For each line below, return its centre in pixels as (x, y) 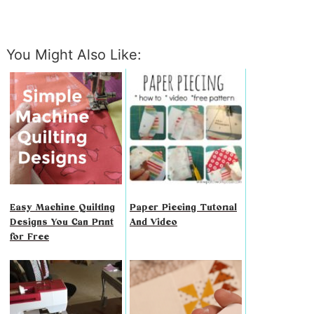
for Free (29, 237)
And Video (153, 223)
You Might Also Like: (74, 55)
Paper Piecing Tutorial (183, 208)
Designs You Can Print (61, 223)
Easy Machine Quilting (62, 208)
